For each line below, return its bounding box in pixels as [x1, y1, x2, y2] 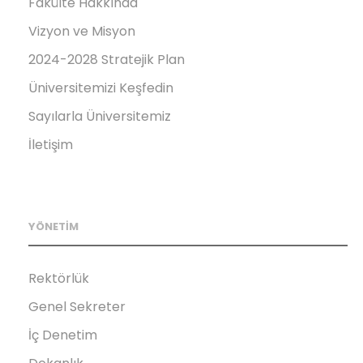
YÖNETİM [28, 218, 79, 234]
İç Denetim [28, 325, 97, 344]
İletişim [28, 135, 73, 154]
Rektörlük [28, 268, 89, 288]
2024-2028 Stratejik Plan [28, 49, 185, 69]
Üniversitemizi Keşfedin [28, 78, 173, 97]
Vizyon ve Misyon [28, 21, 135, 41]
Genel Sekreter [28, 297, 126, 316]
